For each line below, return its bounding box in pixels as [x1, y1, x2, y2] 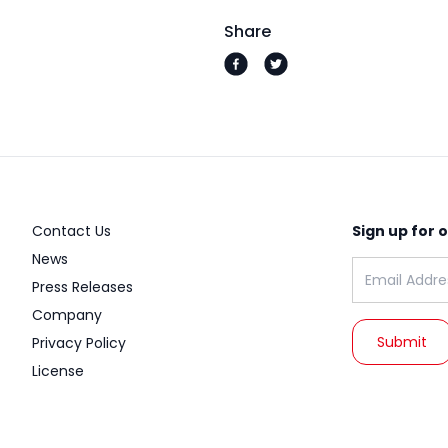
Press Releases [32, 277, 133, 298]
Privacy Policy [32, 333, 126, 354]
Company [32, 305, 102, 326]
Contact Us [32, 221, 111, 242]
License [32, 361, 84, 382]
